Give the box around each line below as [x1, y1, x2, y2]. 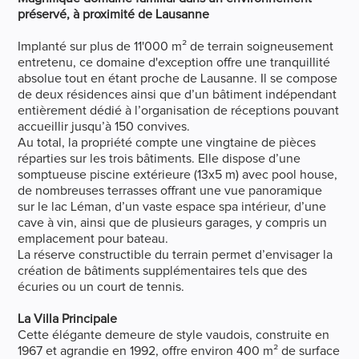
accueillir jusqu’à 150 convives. [18, 119, 191, 133]
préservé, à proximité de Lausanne [18, 7, 210, 21]
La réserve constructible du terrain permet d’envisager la [18, 248, 333, 261]
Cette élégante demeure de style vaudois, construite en [18, 328, 330, 341]
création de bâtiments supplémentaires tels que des [18, 264, 308, 277]
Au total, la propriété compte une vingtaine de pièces [18, 135, 317, 149]
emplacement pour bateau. [18, 232, 169, 245]
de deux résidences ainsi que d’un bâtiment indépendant [18, 87, 337, 101]
